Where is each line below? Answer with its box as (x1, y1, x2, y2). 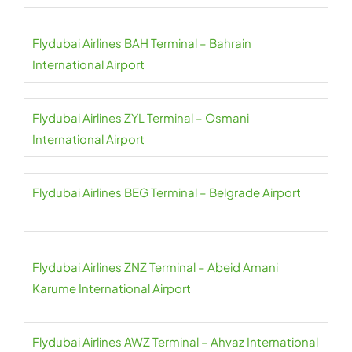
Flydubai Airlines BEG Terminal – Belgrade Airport (32, 185, 301, 200)
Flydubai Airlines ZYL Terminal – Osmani (32, 110, 249, 126)
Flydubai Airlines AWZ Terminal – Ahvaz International (32, 334, 318, 350)
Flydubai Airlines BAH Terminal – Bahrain (32, 35, 251, 51)
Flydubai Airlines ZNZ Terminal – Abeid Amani (32, 259, 278, 275)
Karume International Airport (32, 280, 191, 296)
